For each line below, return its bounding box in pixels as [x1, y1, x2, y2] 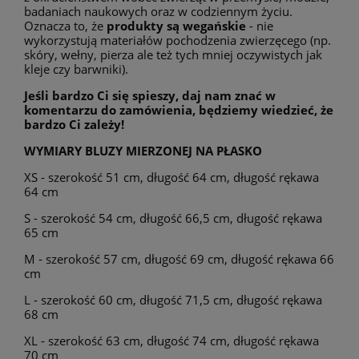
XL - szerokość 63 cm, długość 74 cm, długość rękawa [24, 332, 319, 349]
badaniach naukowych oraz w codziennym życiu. [24, 2, 292, 19]
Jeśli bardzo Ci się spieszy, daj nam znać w [24, 87, 276, 103]
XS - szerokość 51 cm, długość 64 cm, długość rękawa [24, 168, 319, 185]
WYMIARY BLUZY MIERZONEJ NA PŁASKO [24, 142, 262, 159]
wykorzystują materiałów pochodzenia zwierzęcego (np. [24, 31, 331, 48]
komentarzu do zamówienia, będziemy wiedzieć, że [24, 101, 333, 118]
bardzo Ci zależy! [24, 115, 124, 132]
